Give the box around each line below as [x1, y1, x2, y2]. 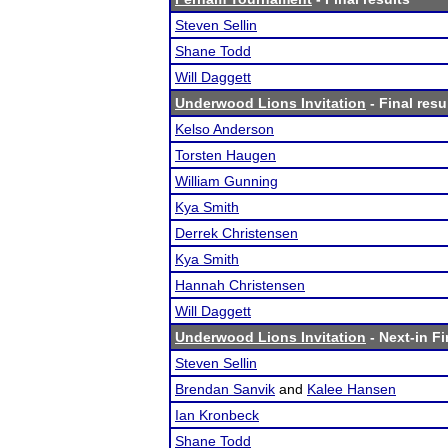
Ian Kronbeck [175, 407, 259, 423]
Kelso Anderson [175, 121, 274, 137]
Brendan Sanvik [175, 381, 275, 397]
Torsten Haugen [175, 147, 276, 163]
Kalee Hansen [307, 381, 396, 397]
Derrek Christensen [175, 225, 298, 241]
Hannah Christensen [175, 277, 305, 293]
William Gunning [175, 173, 278, 189]
